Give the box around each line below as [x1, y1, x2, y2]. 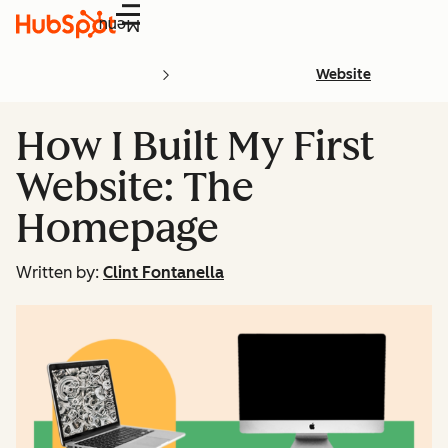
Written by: [16, 263, 99, 282]
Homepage [16, 204, 219, 252]
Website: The [16, 163, 254, 211]
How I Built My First [16, 122, 374, 170]
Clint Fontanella [103, 263, 224, 282]
